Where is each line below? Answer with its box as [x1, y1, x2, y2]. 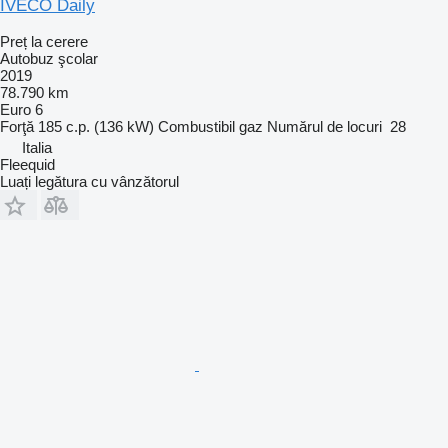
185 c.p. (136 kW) [38, 117, 154, 135]
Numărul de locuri [267, 117, 382, 135]
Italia [22, 138, 52, 156]
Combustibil [158, 117, 235, 135]
